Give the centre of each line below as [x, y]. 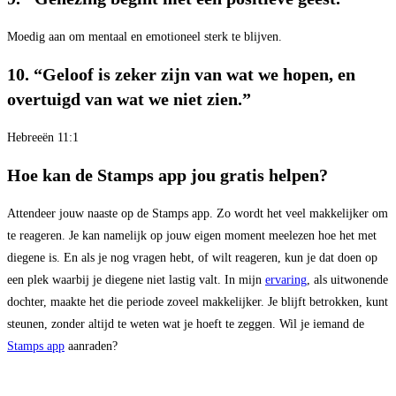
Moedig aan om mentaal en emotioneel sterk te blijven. [145, 36]
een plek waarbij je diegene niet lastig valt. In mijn [136, 280]
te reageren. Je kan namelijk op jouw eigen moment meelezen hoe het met [192, 236]
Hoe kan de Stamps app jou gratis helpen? [168, 175]
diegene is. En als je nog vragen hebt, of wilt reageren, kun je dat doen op [192, 258]
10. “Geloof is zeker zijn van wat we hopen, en [181, 75]
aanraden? [93, 346]
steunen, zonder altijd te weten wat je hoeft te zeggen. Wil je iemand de [186, 324]
